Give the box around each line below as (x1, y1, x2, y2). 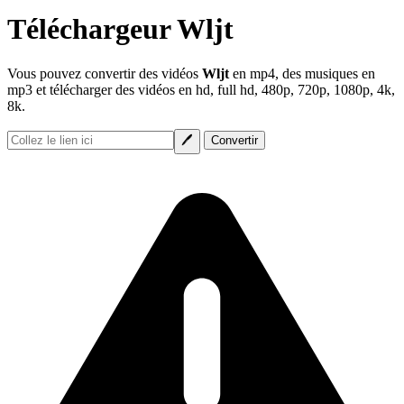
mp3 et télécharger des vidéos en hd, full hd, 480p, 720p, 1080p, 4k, (7, 81, 395, 97)
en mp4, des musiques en (229, 65, 375, 81)
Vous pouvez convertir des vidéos (7, 65, 202, 81)
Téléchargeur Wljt (7, 13, 234, 46)
